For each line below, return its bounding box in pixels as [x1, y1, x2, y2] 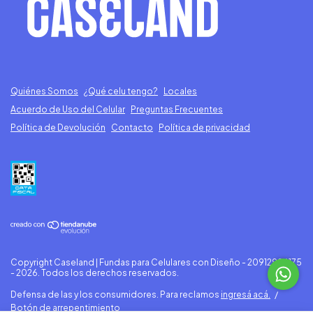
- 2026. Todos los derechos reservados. [10, 267, 179, 278]
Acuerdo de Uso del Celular [10, 103, 125, 115]
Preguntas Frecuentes [131, 103, 223, 115]
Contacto [111, 122, 153, 133]
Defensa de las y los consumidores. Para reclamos [10, 289, 219, 300]
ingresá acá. [221, 289, 270, 300]
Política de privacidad [159, 122, 250, 133]
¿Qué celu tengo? [84, 85, 158, 96]
